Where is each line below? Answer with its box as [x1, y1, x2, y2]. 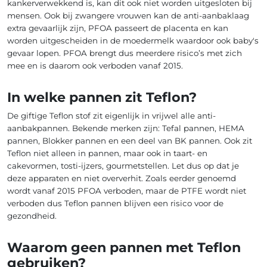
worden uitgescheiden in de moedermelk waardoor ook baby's [7, 36, 259, 46]
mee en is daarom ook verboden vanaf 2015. [7, 61, 183, 71]
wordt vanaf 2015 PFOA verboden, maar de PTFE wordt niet [7, 186, 246, 196]
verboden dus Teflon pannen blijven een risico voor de [7, 198, 223, 209]
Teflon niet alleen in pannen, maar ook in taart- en [7, 148, 207, 159]
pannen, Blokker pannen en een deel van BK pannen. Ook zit [7, 136, 252, 146]
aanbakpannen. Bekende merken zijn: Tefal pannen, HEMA [7, 123, 244, 133]
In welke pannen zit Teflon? [7, 89, 197, 106]
